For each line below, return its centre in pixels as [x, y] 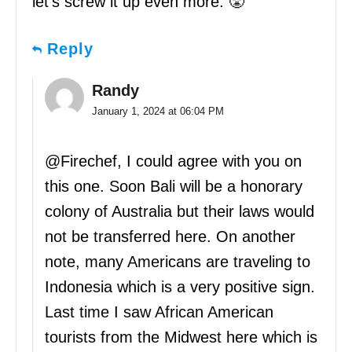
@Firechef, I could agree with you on [173, 161]
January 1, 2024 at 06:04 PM [158, 111]
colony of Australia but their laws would [180, 211]
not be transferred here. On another [170, 236]
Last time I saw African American [159, 312]
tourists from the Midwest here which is [181, 337]
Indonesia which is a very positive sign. [180, 286]
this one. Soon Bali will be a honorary [174, 186]
